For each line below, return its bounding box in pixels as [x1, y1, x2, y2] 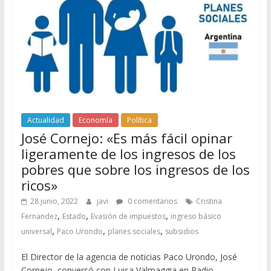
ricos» [21, 176, 57, 195]
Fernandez [21, 211, 57, 222]
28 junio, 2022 [30, 196, 78, 207]
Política [126, 115, 152, 126]
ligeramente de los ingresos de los [21, 145, 236, 163]
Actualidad [27, 115, 64, 126]
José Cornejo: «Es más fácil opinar [21, 129, 232, 148]
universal [21, 226, 52, 237]
